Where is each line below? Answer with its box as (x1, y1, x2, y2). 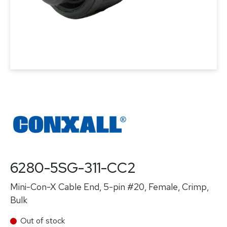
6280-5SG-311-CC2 (10, 158, 136, 177)
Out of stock (20, 215, 65, 226)
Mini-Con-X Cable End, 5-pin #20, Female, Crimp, (10, 181, 209, 193)
